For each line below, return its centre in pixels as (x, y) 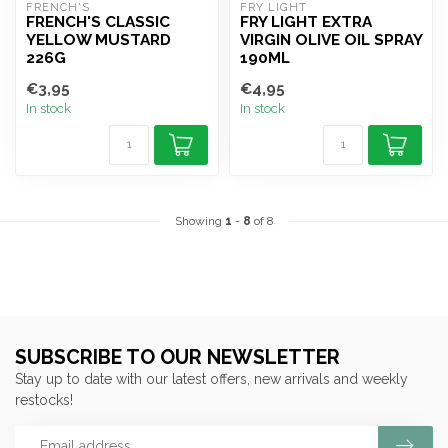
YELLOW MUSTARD (98, 40)
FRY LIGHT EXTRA (306, 22)
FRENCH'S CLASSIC (98, 22)
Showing (199, 221)
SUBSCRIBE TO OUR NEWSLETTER (177, 357)
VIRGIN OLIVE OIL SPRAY (331, 40)
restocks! (44, 400)
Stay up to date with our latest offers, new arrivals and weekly (211, 379)
